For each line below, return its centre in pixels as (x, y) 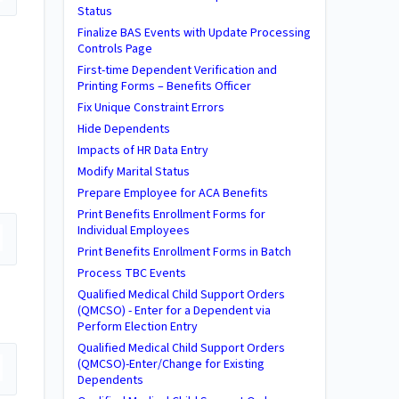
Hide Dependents (124, 129)
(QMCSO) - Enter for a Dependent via (174, 311)
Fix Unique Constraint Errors (151, 108)
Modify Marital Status (134, 172)
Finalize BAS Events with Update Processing (194, 33)
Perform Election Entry (139, 327)
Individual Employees (134, 231)
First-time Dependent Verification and (177, 70)
